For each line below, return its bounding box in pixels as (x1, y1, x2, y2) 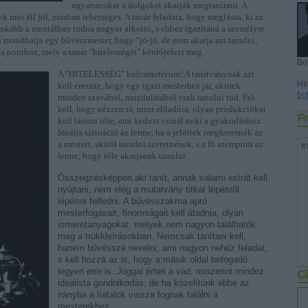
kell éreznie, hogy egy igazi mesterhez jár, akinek (58, 80, 241, 91)
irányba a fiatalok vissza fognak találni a (58, 289, 218, 300)
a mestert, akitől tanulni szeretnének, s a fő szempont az (58, 139, 263, 149)
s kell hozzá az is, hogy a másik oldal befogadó (58, 254, 247, 265)
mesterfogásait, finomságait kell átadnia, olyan (58, 208, 243, 218)
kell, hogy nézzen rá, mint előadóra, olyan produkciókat (58, 104, 266, 114)
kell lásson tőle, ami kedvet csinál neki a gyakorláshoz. (58, 115, 263, 126)
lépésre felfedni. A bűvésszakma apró (58, 196, 207, 206)
